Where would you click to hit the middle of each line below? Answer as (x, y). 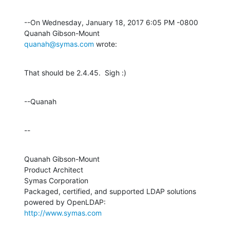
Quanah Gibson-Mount (62, 159)
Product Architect (54, 169)
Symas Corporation (56, 180)
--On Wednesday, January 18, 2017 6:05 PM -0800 (111, 22)
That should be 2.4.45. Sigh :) (75, 72)
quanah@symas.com (59, 44)
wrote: (106, 44)
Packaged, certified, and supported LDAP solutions (110, 191)
